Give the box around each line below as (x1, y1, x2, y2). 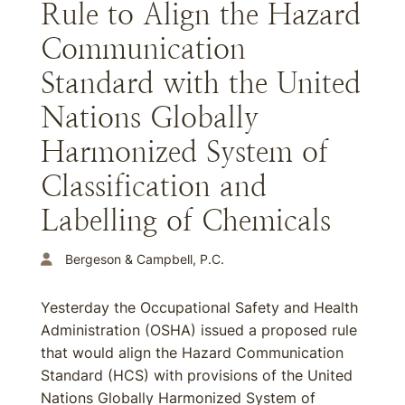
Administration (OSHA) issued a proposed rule (41, 321, 357, 339)
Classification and (41, 170, 267, 202)
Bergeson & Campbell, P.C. (65, 251, 224, 267)
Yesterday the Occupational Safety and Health (41, 298, 358, 316)
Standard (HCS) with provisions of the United (41, 366, 353, 384)
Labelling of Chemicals (41, 204, 331, 237)
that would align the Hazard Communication (41, 344, 344, 362)
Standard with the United (41, 67, 361, 99)
